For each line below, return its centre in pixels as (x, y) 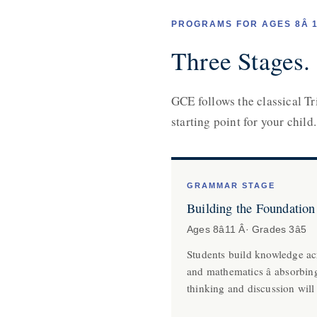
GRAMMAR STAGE (231, 185)
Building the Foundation (251, 208)
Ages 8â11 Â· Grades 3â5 (247, 230)
